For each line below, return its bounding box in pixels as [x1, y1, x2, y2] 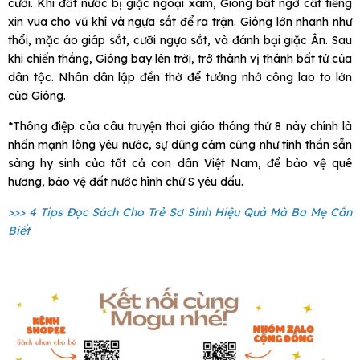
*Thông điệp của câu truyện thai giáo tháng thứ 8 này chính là [8, 119, 352, 134]
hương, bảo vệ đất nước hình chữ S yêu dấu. [8, 174, 243, 190]
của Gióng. [8, 88, 66, 104]
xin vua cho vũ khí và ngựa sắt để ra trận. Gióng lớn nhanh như [8, 14, 352, 30]
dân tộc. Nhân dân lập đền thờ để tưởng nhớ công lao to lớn [8, 70, 352, 85]
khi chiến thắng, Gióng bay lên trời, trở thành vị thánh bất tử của [8, 51, 352, 67]
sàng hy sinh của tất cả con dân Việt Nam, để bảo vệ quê [8, 156, 352, 171]
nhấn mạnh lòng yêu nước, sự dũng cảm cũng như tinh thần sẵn [8, 137, 352, 153]
